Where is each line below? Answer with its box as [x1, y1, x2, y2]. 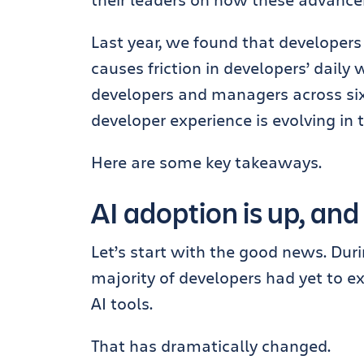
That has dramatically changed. [91, 334, 331, 357]
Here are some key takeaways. [91, 150, 322, 173]
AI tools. [91, 292, 153, 314]
